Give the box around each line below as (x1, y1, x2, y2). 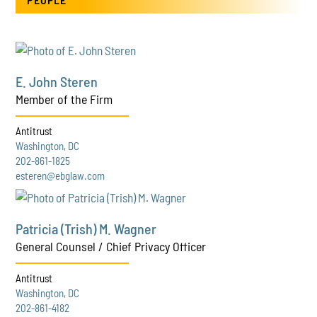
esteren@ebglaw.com (16, 168, 105, 182)
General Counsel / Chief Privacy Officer (16, 238, 207, 255)
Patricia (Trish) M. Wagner (16, 220, 157, 238)
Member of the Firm (16, 91, 113, 107)
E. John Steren (16, 72, 98, 90)
